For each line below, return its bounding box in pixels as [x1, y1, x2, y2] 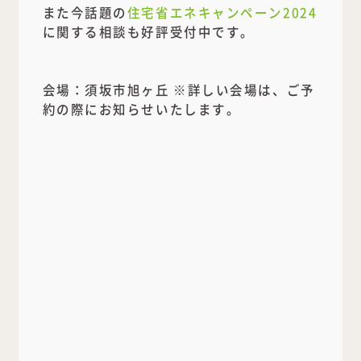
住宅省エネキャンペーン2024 [127, 3, 317, 22]
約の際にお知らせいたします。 [42, 100, 241, 118]
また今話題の [42, 3, 127, 22]
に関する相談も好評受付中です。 [42, 23, 255, 41]
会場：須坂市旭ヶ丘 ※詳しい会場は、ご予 [42, 81, 315, 99]
